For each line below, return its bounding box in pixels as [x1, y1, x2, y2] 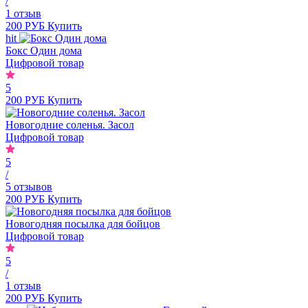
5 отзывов [5, 180, 52, 192]
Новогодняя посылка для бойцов [5, 217, 160, 230]
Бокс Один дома [5, 44, 82, 56]
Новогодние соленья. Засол [5, 118, 134, 131]
